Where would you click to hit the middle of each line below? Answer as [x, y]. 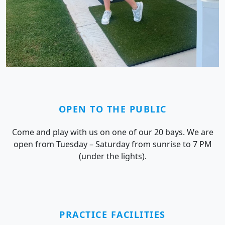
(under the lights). [113, 156]
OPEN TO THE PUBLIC [113, 109]
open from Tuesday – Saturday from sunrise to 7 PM [113, 144]
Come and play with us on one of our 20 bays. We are [113, 132]
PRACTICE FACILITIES [113, 215]
